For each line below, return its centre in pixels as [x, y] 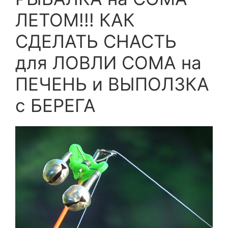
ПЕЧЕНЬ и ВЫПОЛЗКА [112, 84]
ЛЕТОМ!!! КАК [75, 20]
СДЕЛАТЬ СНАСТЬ [96, 41]
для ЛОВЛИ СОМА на [108, 63]
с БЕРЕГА [55, 105]
